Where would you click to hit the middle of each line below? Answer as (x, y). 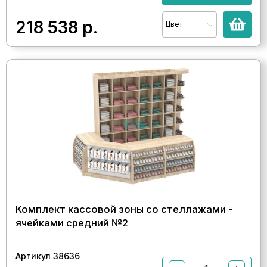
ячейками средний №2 (72, 223)
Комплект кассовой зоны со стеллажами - (124, 209)
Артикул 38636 (48, 256)
